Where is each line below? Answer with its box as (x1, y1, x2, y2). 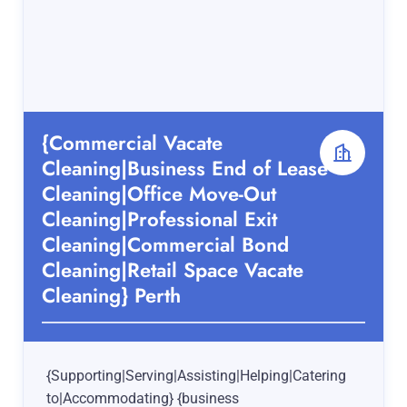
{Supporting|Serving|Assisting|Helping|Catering (46, 367, 346, 385)
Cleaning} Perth (42, 281, 181, 311)
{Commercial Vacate (42, 128, 223, 158)
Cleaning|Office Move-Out (42, 179, 276, 209)
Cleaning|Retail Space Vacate (42, 255, 303, 285)
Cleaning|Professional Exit (42, 204, 277, 234)
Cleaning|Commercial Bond (42, 230, 289, 260)
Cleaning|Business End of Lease (42, 154, 328, 184)
